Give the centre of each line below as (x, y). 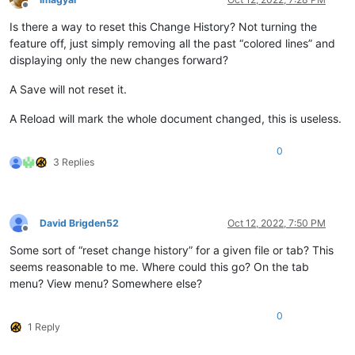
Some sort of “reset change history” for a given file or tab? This (172, 250)
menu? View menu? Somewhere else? (106, 283)
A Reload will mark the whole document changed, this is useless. (176, 118)
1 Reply (44, 326)
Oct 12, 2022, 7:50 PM (277, 223)
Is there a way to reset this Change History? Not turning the (163, 26)
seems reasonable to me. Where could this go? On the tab (159, 266)
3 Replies (74, 162)
